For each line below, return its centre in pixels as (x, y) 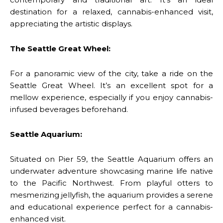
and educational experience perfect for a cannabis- (111, 207)
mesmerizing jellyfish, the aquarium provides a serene (111, 195)
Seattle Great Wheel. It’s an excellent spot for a (111, 85)
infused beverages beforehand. (69, 109)
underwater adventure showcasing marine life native (111, 171)
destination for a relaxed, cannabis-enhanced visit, (111, 11)
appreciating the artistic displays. (71, 23)
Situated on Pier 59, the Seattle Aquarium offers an (111, 159)
